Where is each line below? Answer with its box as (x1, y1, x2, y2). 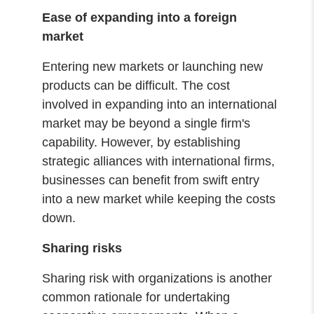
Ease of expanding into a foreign (42, 10, 238, 25)
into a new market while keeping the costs (42, 191, 276, 206)
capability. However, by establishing (42, 135, 241, 149)
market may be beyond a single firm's (42, 116, 251, 130)
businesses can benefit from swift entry (42, 172, 260, 187)
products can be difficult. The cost (42, 78, 231, 93)
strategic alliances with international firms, (42, 153, 275, 168)
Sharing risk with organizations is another (42, 271, 273, 285)
